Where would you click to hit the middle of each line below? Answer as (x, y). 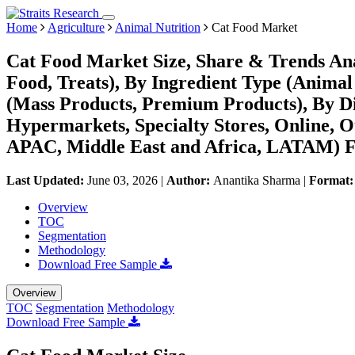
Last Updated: (47, 180)
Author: (190, 180)
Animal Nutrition (158, 27)
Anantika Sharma (257, 180)
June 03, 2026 (122, 180)
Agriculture (76, 27)
